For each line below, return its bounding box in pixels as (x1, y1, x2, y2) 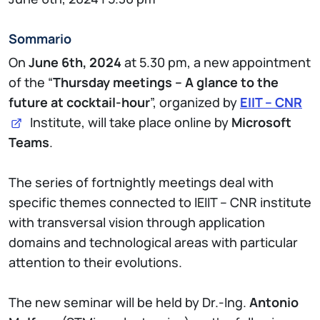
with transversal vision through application (9, 214, 265, 231)
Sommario (9, 30, 71, 48)
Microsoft (231, 114, 292, 131)
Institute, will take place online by (27, 114, 232, 131)
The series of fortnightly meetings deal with (9, 174, 274, 191)
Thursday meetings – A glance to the (53, 74, 279, 91)
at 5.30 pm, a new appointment (121, 54, 311, 71)
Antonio (249, 294, 299, 311)
